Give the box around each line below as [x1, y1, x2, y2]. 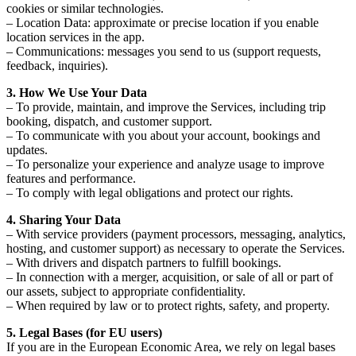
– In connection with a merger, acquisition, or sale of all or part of [6, 269, 333, 284]
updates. [6, 142, 48, 157]
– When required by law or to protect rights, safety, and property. [6, 298, 330, 312]
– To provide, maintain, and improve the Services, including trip [6, 99, 326, 114]
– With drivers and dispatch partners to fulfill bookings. [6, 255, 281, 269]
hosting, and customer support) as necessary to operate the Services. [6, 241, 345, 255]
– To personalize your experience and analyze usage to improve [6, 157, 324, 171]
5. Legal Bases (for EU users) [6, 325, 162, 339]
